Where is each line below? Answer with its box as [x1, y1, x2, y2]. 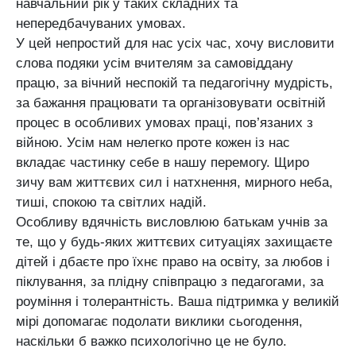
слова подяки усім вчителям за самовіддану [16, 56, 293, 72]
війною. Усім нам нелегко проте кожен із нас [16, 135, 290, 151]
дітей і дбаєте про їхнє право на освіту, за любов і [16, 254, 330, 270]
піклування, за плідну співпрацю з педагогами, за [16, 274, 323, 290]
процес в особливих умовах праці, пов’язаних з [16, 115, 313, 131]
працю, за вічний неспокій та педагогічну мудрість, [16, 75, 333, 91]
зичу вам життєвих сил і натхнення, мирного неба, [16, 175, 333, 191]
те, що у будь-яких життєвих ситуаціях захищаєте [16, 234, 332, 250]
